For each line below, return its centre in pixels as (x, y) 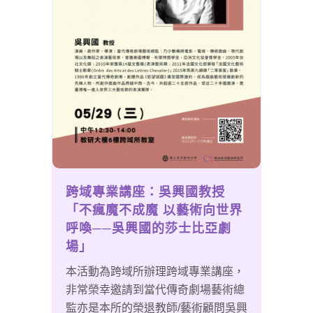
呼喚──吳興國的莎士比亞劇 (148, 229)
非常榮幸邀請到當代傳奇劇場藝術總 (155, 290)
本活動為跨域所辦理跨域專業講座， (155, 272)
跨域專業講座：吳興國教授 (145, 192)
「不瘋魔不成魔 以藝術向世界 (154, 211)
